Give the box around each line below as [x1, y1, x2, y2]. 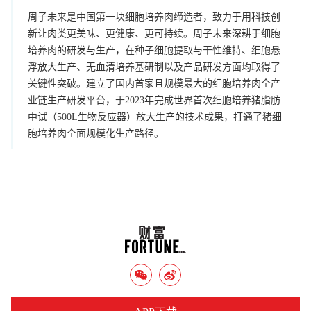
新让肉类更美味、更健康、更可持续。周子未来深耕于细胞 [28, 28, 280, 39]
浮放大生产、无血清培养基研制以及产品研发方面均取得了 [28, 61, 280, 72]
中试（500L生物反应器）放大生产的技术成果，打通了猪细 [28, 111, 282, 122]
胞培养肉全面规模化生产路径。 [28, 128, 164, 139]
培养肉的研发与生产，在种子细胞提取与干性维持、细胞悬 [28, 44, 280, 56]
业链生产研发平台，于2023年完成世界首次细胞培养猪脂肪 [28, 94, 280, 106]
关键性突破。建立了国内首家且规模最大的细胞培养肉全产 [28, 78, 280, 89]
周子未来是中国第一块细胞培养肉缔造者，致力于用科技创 [28, 11, 280, 22]
